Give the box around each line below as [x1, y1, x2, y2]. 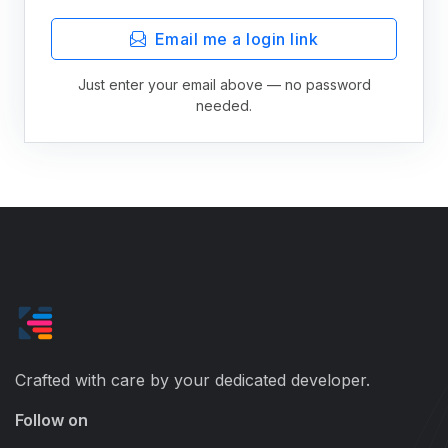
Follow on [15, 410, 88, 431]
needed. [196, 97, 252, 115]
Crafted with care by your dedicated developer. [15, 370, 370, 391]
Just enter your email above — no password [77, 76, 371, 94]
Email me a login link [154, 29, 318, 50]
